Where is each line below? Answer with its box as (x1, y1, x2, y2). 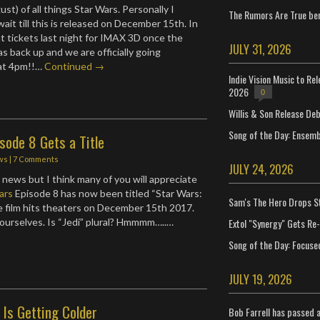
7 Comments (13, 154, 59, 164)
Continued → (44, 60, 105, 72)
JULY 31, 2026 (228, 40, 291, 58)
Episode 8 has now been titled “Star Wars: (13, 187, 203, 199)
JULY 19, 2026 (228, 270, 292, 288)
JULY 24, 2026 (228, 160, 294, 178)
